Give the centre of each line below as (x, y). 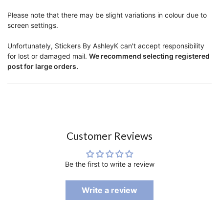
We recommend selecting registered (149, 56)
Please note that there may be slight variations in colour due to (107, 15)
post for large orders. (43, 66)
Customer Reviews (109, 136)
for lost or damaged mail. (48, 56)
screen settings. (33, 25)
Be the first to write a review (109, 164)
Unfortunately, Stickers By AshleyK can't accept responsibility (106, 46)
